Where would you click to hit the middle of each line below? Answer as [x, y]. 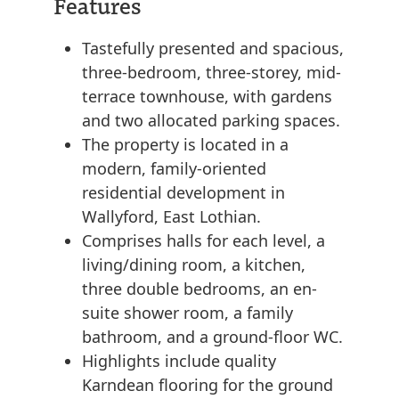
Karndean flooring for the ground [208, 385]
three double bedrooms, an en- [199, 289]
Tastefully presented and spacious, [213, 49]
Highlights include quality [179, 361]
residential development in [183, 193]
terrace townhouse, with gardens [207, 97]
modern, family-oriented [174, 169]
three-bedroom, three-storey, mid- [212, 73]
